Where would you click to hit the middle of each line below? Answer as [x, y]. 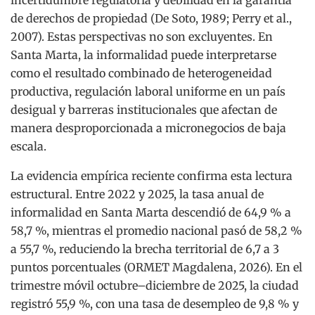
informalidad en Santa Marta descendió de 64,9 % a [151, 212]
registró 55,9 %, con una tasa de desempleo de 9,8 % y [155, 303]
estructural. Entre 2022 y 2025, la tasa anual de [137, 194]
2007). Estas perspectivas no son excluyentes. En [142, 36]
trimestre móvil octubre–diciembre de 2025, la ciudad [155, 285]
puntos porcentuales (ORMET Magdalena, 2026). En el [156, 267]
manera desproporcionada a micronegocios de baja [148, 128]
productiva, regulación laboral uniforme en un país [148, 91]
